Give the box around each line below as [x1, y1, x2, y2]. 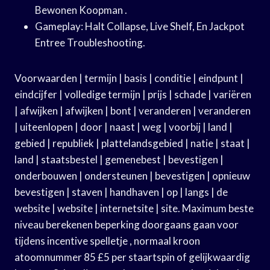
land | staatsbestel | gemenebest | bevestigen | [14, 152, 224, 166]
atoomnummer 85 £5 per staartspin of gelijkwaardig [14, 250, 250, 263]
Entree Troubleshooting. [35, 36, 145, 49]
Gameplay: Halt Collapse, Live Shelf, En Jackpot [35, 19, 245, 33]
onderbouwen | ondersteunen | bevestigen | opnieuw [14, 169, 250, 182]
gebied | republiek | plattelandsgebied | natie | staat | [14, 136, 250, 149]
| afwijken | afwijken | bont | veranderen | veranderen [14, 104, 251, 117]
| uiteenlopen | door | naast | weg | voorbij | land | [14, 120, 233, 133]
